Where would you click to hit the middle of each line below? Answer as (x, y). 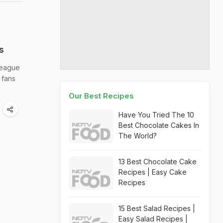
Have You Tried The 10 (156, 115)
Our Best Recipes (101, 96)
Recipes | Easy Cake (153, 172)
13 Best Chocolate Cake (158, 162)
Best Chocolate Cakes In (159, 125)
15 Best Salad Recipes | (157, 208)
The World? (138, 136)
